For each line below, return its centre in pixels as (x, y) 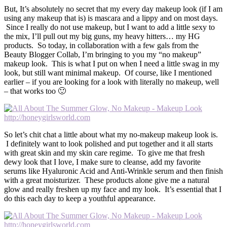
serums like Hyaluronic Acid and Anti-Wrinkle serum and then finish (113, 171)
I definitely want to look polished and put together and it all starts (108, 144)
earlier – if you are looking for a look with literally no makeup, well (111, 82)
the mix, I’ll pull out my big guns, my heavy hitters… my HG (102, 36)
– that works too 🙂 (35, 91)
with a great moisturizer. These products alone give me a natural (107, 180)
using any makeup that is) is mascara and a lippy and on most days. (111, 18)
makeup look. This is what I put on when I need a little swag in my (112, 64)
